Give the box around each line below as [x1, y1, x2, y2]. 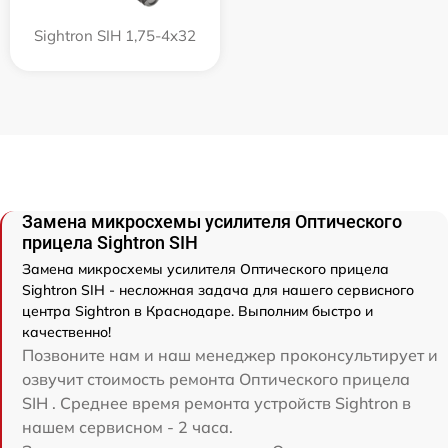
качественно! [22, 322, 111, 341]
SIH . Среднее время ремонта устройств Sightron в [22, 392, 411, 413]
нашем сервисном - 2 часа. [22, 416, 233, 437]
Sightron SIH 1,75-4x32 [34, 25, 196, 45]
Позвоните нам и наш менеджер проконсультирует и [22, 344, 438, 365]
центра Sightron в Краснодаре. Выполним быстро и [22, 301, 373, 320]
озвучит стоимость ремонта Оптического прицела [22, 368, 410, 389]
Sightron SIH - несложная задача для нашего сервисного [22, 280, 414, 299]
